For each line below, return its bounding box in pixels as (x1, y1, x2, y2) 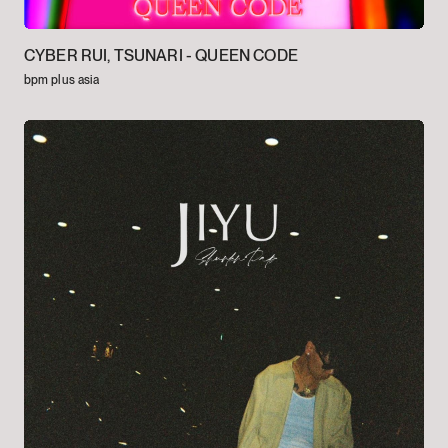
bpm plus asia (23, 73, 100, 88)
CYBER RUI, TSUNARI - (23, 46, 196, 66)
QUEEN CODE (195, 46, 298, 66)
